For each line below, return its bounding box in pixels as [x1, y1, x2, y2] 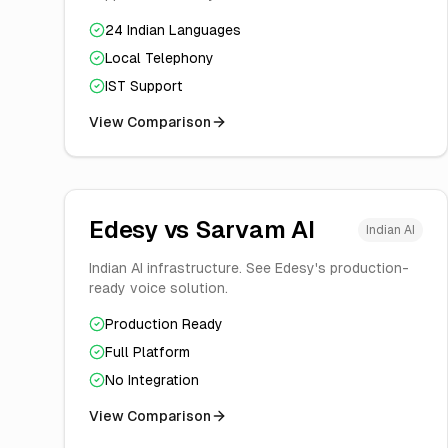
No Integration [105, 372, 199, 388]
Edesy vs [89, 216, 195, 243]
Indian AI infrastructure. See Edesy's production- [89, 260, 409, 276]
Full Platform [105, 344, 190, 360]
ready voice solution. [89, 280, 228, 296]
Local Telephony [105, 50, 214, 66]
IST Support [105, 78, 183, 94]
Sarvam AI [194, 216, 315, 243]
